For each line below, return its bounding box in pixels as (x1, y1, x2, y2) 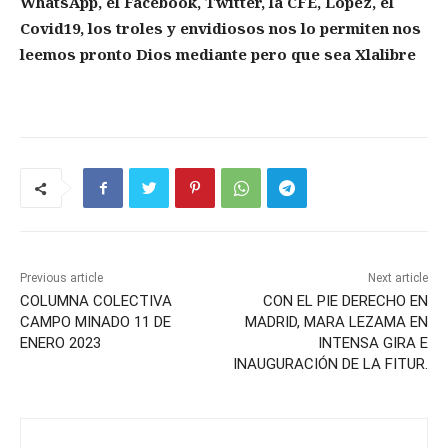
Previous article (20, 271, 103, 286)
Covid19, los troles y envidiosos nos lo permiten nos (20, 18, 421, 39)
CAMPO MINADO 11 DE (20, 313, 171, 332)
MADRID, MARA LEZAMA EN (244, 313, 428, 332)
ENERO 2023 (20, 334, 101, 353)
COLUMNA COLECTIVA (20, 292, 172, 311)
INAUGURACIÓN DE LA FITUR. (232, 355, 428, 374)
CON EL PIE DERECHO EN (262, 292, 428, 311)
